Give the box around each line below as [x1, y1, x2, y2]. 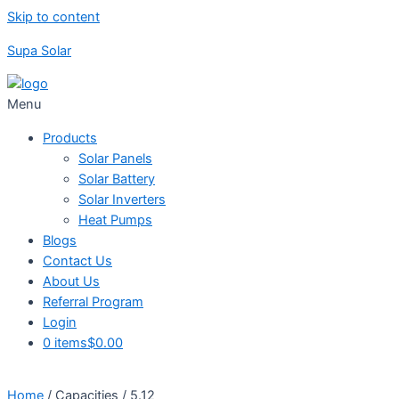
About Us [43, 273, 100, 289]
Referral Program [43, 293, 143, 310]
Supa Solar [7, 42, 71, 59]
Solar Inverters [78, 191, 166, 208]
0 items [43, 334, 87, 351]
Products [43, 129, 97, 146]
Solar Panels [78, 150, 152, 167]
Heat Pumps [78, 211, 152, 228]
